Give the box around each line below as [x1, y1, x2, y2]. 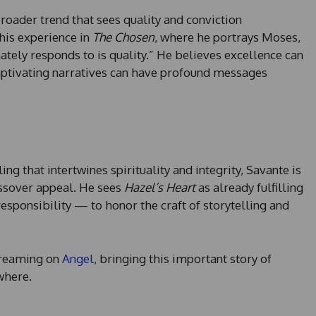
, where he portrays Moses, [154, 30, 300, 45]
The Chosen [92, 30, 154, 45]
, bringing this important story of [93, 251, 272, 267]
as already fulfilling [195, 180, 303, 195]
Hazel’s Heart [123, 180, 195, 195]
